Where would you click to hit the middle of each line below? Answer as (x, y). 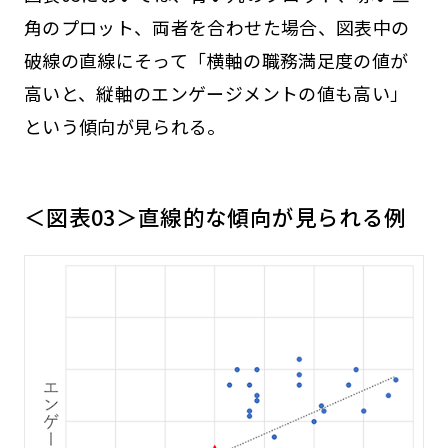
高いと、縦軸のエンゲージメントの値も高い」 (216, 93)
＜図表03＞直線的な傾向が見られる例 (215, 216)
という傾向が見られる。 (124, 126)
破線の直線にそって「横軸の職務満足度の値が (216, 60)
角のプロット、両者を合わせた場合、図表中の (216, 27)
